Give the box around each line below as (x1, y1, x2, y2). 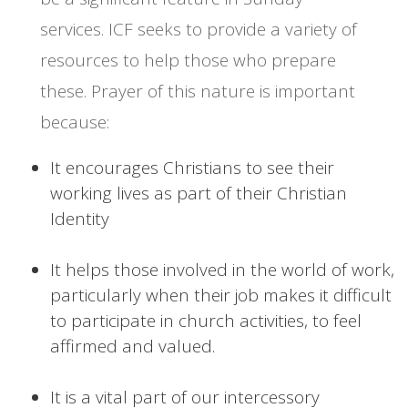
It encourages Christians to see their (50, 156, 334, 180)
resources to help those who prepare (39, 48, 336, 73)
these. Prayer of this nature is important (39, 79, 355, 104)
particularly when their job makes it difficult (50, 283, 392, 308)
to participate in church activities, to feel (50, 309, 362, 333)
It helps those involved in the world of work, (50, 258, 394, 282)
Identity (50, 207, 109, 231)
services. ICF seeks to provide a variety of (39, 17, 357, 42)
